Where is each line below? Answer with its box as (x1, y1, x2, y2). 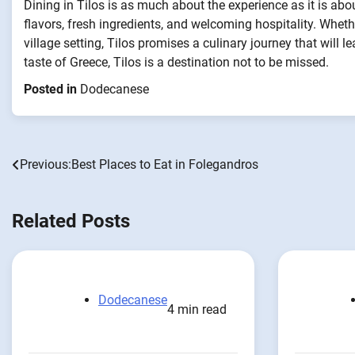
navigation (11, 185, 100, 208)
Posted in (24, 81, 80, 97)
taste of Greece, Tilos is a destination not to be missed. (24, 54, 329, 70)
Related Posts (12, 209, 130, 232)
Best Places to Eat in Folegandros (71, 156, 258, 172)
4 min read (167, 302, 227, 318)
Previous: (20, 156, 71, 172)
